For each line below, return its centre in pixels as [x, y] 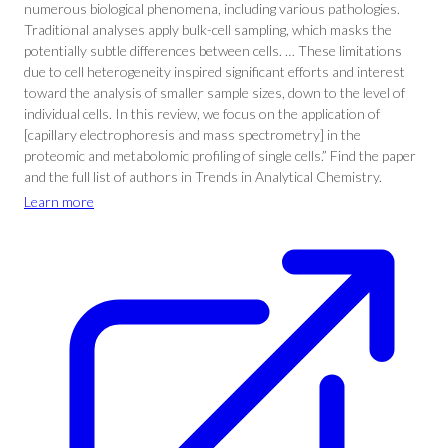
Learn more [59, 201]
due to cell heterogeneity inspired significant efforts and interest [214, 71]
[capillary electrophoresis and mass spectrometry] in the [192, 134]
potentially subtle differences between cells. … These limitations [213, 50]
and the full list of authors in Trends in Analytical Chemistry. [203, 176]
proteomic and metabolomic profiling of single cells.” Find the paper [220, 155]
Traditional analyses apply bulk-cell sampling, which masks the [208, 29]
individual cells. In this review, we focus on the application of [202, 113]
